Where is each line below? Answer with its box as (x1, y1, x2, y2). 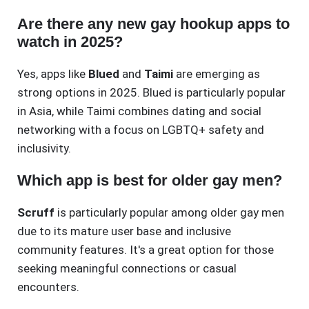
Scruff (17, 206, 54, 220)
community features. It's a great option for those (17, 243, 274, 257)
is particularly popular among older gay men (54, 206, 284, 220)
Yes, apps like (17, 67, 88, 81)
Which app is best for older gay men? (17, 172, 282, 190)
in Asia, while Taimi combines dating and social (17, 104, 261, 119)
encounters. (17, 280, 79, 295)
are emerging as (173, 67, 260, 81)
